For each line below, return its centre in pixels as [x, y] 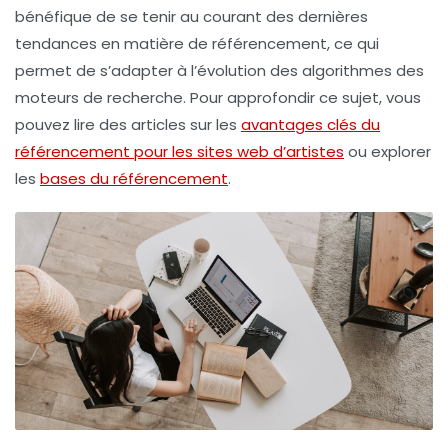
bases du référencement [134, 178]
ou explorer [387, 151]
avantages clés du [310, 124]
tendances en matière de [113, 43]
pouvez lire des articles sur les [128, 124]
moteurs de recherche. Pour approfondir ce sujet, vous [218, 97]
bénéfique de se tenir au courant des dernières [191, 16]
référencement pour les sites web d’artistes [179, 151]
